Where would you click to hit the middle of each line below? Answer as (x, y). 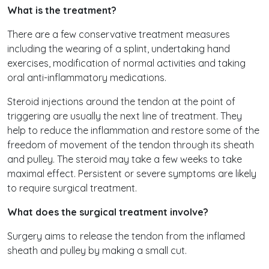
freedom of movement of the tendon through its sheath (131, 145)
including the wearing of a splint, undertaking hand (119, 49)
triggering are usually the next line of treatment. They (125, 116)
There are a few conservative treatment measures (119, 34)
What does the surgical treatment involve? (108, 212)
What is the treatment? (62, 10)
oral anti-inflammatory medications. (87, 77)
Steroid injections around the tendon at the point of (121, 101)
